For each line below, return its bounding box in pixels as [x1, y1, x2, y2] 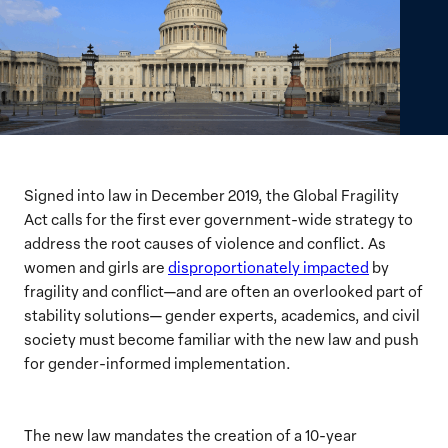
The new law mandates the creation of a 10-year [24, 424, 357, 445]
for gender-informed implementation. [24, 352, 291, 373]
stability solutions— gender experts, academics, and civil [24, 304, 420, 325]
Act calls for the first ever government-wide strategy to [24, 208, 413, 229]
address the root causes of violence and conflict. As [24, 232, 386, 253]
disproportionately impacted [168, 256, 369, 277]
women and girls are [24, 256, 168, 277]
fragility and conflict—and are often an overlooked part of [24, 280, 423, 301]
